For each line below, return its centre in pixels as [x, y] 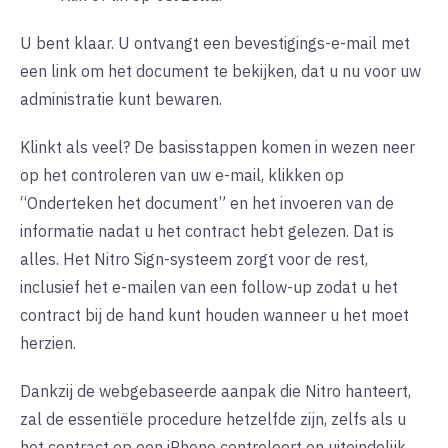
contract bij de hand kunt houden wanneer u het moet [214, 315]
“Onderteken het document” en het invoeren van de [207, 203]
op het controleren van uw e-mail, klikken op [182, 175]
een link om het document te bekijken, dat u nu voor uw [220, 71]
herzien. [48, 343]
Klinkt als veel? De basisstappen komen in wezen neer [217, 147]
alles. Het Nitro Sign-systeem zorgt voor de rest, [194, 259]
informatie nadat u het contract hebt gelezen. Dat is [207, 231]
